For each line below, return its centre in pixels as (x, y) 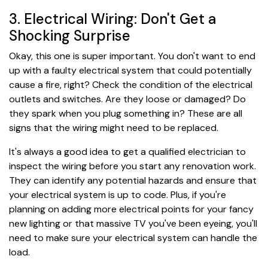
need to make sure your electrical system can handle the (133, 237)
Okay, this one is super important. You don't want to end (132, 56)
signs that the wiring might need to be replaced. (114, 127)
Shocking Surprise (70, 35)
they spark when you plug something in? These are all (126, 113)
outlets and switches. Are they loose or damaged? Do (127, 99)
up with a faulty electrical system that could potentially (130, 70)
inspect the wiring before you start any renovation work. (133, 166)
